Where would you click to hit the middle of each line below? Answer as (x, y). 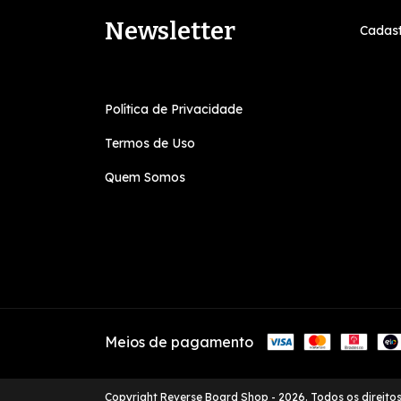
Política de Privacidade (174, 109)
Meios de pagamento (179, 342)
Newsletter (170, 30)
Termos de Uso (150, 143)
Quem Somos (145, 177)
